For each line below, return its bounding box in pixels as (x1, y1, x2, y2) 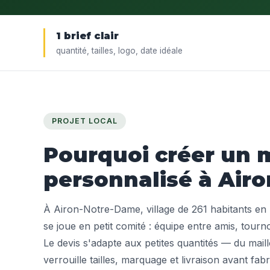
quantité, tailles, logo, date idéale (56, 46, 183, 55)
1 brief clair (56, 30, 119, 42)
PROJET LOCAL (52, 116, 118, 125)
